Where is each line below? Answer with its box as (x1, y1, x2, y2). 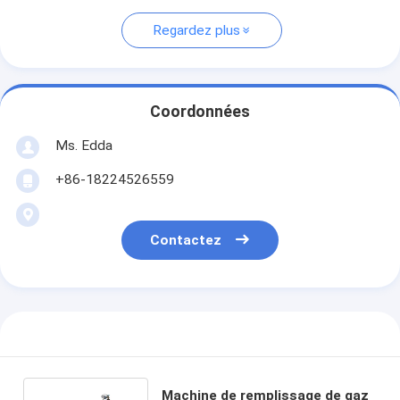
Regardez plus (152, 22, 240, 39)
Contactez (150, 232, 222, 249)
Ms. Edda (54, 137, 112, 154)
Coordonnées (150, 103, 250, 121)
